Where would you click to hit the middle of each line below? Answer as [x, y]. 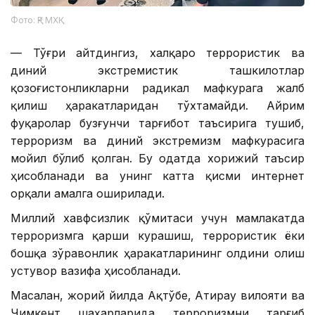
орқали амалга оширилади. [88, 194]
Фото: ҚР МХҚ [34, 20]
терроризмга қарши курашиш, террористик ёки [157, 236]
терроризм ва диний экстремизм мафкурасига [157, 141]
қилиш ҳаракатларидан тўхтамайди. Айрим [157, 106]
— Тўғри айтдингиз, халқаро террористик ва [157, 53]
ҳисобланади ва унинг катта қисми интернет [157, 176]
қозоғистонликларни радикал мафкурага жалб [157, 88]
